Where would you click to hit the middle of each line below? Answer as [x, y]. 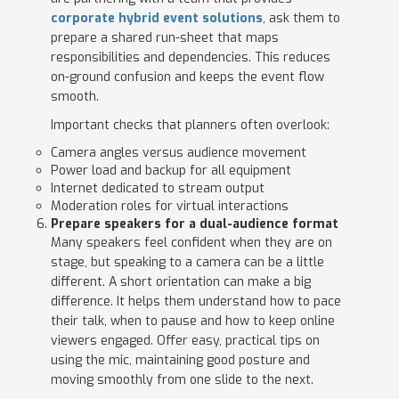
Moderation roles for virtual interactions [169, 207]
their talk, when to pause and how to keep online [192, 322]
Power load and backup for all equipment [171, 171]
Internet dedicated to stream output [157, 189]
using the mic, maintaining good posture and [180, 361]
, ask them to [301, 19]
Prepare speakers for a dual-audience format [194, 224]
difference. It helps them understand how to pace [195, 302]
